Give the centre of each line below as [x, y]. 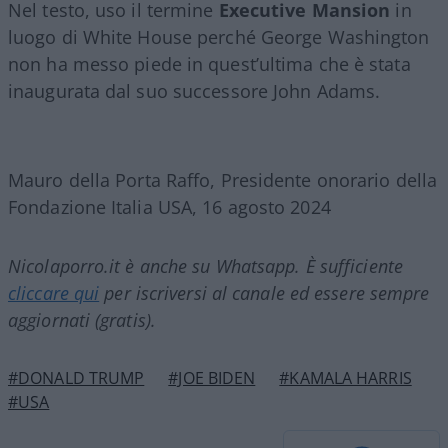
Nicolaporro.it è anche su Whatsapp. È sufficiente [205, 265]
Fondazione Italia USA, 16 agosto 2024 [169, 206]
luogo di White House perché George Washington [219, 36]
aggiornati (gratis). [82, 319]
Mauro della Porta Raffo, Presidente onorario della [223, 179]
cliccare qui [54, 292]
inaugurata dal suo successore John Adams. [194, 90]
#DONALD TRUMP [76, 377]
